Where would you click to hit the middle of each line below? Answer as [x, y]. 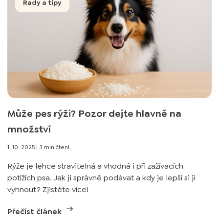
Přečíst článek [35, 211]
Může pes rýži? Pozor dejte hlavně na [94, 113]
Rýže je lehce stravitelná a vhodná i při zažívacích [95, 166]
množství [29, 129]
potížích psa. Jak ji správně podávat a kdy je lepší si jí [101, 178]
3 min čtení [54, 147]
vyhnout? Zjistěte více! [48, 189]
